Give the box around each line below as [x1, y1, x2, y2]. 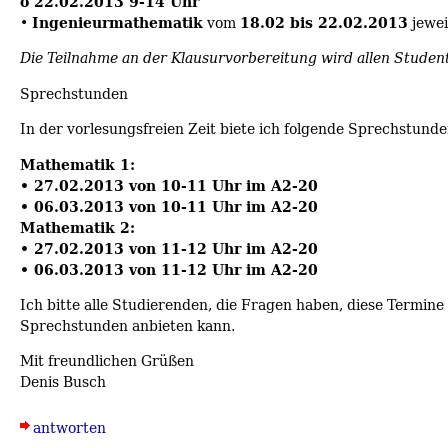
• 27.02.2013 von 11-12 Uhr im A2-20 [20, 236, 318, 260]
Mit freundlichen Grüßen [20, 350, 194, 372]
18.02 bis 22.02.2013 [240, 10, 408, 34]
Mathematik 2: [20, 215, 135, 239]
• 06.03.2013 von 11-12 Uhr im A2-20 [20, 257, 318, 281]
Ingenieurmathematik [32, 10, 203, 34]
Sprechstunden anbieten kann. [20, 314, 235, 336]
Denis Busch [20, 371, 106, 393]
